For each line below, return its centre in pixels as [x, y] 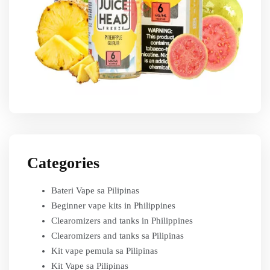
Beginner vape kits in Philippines [113, 206]
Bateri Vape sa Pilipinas [95, 190]
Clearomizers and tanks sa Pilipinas [118, 236]
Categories [63, 163]
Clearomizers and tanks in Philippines [122, 221]
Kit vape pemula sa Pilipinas [105, 251]
